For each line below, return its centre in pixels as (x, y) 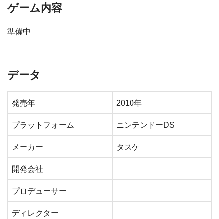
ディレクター (35, 213)
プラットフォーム (43, 125)
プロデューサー (39, 191)
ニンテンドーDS (145, 125)
